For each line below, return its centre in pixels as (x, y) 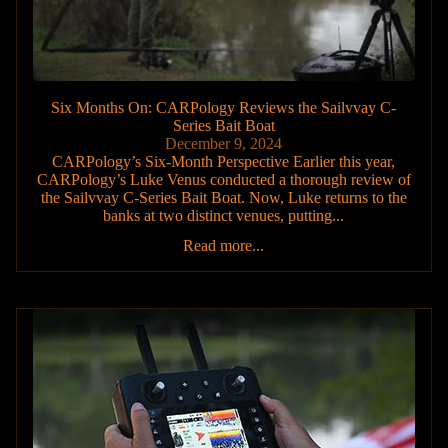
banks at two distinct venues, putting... (224, 216)
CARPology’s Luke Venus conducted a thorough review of (223, 180)
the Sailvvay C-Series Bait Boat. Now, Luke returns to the (223, 198)
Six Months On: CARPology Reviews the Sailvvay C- (224, 108)
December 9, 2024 (224, 144)
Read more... (224, 246)
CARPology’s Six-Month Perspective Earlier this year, (224, 162)
